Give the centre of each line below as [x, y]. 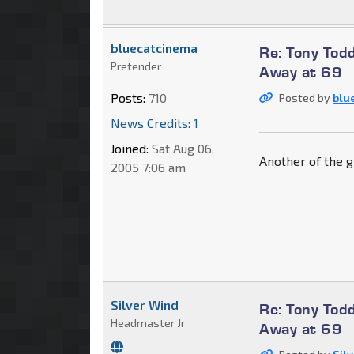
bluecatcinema [154, 47]
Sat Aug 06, [181, 148]
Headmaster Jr [148, 322]
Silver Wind [145, 304]
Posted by [306, 97]
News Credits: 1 [154, 122]
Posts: [128, 97]
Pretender [136, 66]
